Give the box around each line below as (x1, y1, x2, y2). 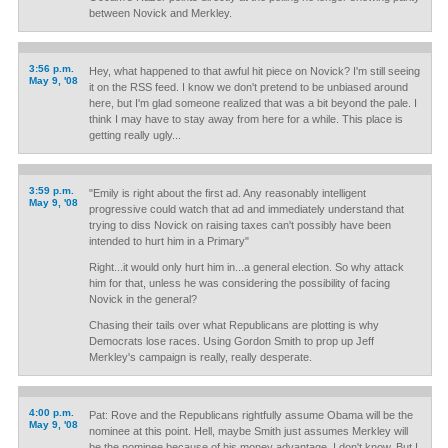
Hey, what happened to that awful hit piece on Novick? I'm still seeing (88, 65, 420, 77)
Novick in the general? (88, 293, 197, 305)
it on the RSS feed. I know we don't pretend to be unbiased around (88, 81, 408, 93)
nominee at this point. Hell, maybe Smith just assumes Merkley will (88, 425, 408, 437)
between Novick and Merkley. (88, 7, 232, 19)
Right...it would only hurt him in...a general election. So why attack (88, 261, 404, 273)
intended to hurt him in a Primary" (88, 235, 249, 247)
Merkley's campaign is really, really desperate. (88, 351, 312, 363)
